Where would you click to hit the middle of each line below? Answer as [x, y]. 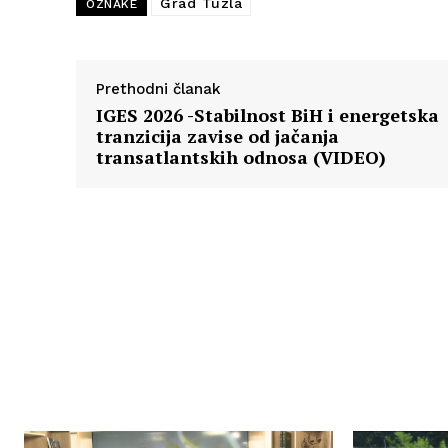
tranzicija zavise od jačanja [217, 136]
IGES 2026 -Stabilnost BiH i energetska [267, 115]
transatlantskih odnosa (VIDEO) [241, 157]
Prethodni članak [158, 89]
